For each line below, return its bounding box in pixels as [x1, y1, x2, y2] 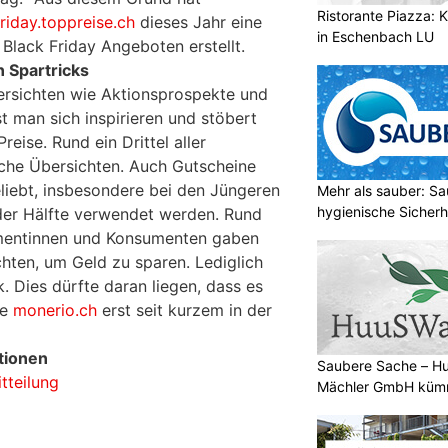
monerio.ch [13, 300, 97, 321]
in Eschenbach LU [317, 27, 434, 45]
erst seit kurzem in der [97, 300, 272, 321]
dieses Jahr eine [135, 12, 262, 33]
